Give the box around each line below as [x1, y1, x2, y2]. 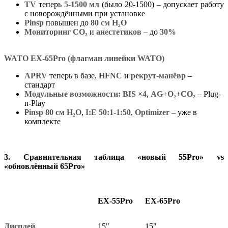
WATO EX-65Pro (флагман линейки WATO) [4, 53, 164, 63]
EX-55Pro [98, 196, 145, 205]
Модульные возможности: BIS [24, 89, 138, 98]
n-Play [24, 98, 45, 107]
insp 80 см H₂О [29, 107, 81, 117]
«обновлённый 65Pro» [4, 161, 85, 170]
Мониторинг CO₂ [24, 27, 88, 36]
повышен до [44, 18, 91, 27]
